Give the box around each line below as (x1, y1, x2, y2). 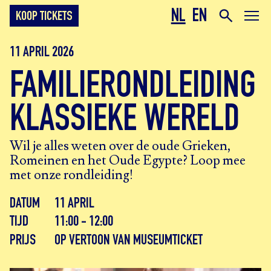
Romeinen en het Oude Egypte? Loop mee (10, 152, 246, 169)
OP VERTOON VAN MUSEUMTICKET (54, 233, 203, 249)
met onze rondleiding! (10, 166, 133, 184)
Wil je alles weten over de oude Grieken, (10, 137, 231, 155)
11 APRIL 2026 (10, 46, 74, 60)
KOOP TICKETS (16, 10, 73, 24)
